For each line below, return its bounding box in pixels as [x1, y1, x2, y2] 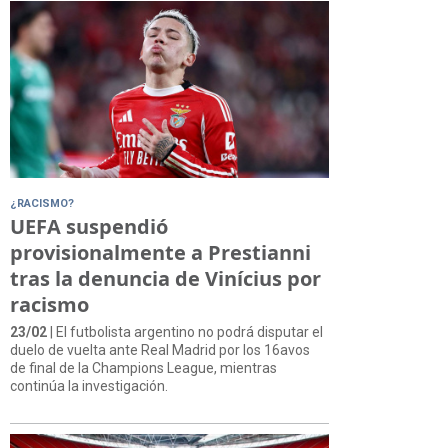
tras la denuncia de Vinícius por [10, 264, 321, 292]
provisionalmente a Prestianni [10, 238, 311, 266]
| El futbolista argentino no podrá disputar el [47, 323, 323, 340]
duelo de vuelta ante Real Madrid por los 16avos [10, 341, 310, 358]
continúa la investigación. [10, 377, 168, 394]
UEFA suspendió [10, 212, 168, 240]
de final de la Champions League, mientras [10, 359, 277, 376]
